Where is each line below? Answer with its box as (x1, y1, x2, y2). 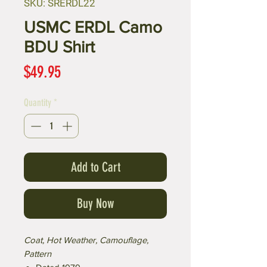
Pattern (24, 249, 51, 259)
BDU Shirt (24, 37, 95, 56)
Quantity (24, 96, 51, 108)
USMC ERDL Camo (24, 17, 162, 36)
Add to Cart (70, 159, 120, 176)
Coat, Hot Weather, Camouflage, (24, 235, 148, 246)
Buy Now (77, 195, 114, 212)
